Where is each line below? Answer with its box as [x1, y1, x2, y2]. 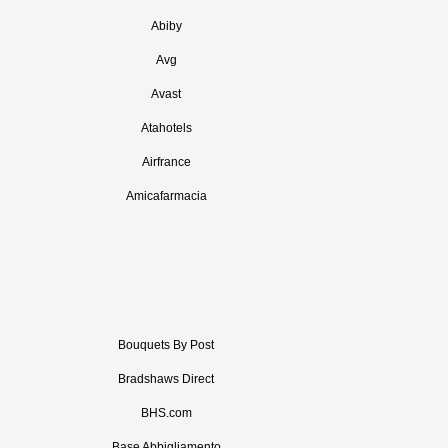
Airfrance [141, 155, 191, 169]
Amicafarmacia [125, 189, 207, 203]
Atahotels [140, 121, 192, 135]
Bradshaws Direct [118, 372, 214, 386]
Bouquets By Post [118, 338, 214, 352]
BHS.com [140, 406, 192, 420]
